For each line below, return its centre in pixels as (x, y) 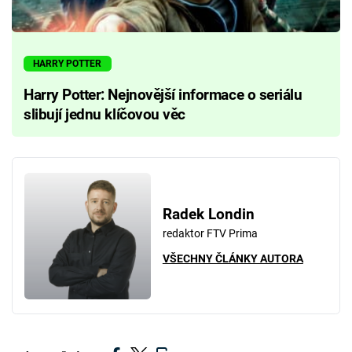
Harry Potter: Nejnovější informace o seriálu (163, 95)
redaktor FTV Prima (210, 233)
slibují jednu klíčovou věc (104, 114)
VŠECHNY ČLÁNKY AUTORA (233, 259)
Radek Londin (208, 214)
